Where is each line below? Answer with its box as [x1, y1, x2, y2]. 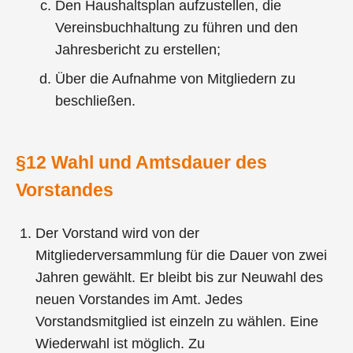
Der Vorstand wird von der [35, 225, 200, 242]
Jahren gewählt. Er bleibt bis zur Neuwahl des [35, 269, 324, 286]
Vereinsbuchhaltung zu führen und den [55, 19, 299, 35]
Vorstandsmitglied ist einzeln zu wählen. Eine [35, 314, 319, 330]
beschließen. [55, 92, 136, 109]
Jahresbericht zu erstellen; [55, 41, 221, 58]
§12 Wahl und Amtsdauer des [16, 151, 267, 173]
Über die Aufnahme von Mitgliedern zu [55, 70, 296, 87]
